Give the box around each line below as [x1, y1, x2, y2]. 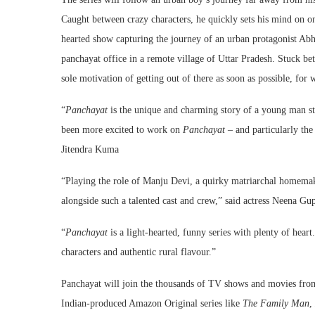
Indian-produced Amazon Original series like [61, 297, 243, 309]
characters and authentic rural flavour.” [61, 246, 216, 257]
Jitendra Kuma [61, 143, 119, 155]
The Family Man [243, 297, 309, 309]
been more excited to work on [61, 124, 183, 135]
